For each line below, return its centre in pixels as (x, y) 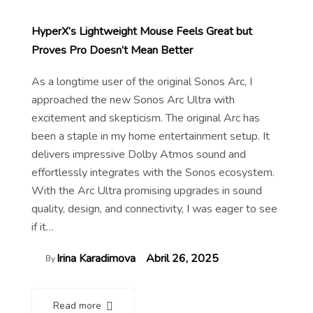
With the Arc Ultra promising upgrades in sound (147, 190)
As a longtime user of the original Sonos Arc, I (142, 81)
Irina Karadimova (96, 258)
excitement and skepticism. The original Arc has (146, 118)
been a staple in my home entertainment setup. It (151, 136)
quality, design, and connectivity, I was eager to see (154, 209)
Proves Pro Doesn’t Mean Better (112, 50)
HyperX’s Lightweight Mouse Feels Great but (142, 31)
